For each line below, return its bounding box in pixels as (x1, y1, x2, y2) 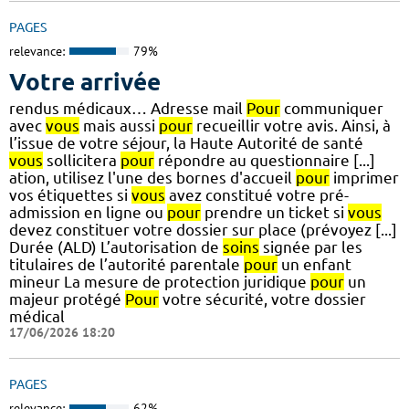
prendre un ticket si (201, 203, 348, 221)
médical (9, 307, 65, 325)
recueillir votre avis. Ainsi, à (193, 116, 391, 134)
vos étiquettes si (9, 185, 131, 204)
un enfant (278, 255, 351, 273)
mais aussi (79, 116, 159, 134)
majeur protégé (9, 289, 125, 308)
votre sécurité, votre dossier (159, 289, 366, 308)
